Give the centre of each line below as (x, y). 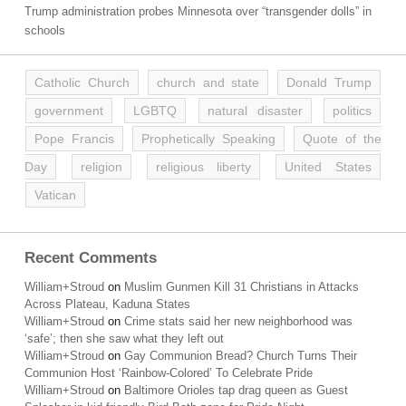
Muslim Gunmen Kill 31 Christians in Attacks (242, 287)
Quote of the (342, 139)
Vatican (55, 195)
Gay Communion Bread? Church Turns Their (241, 356)
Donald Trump (329, 82)
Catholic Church (82, 82)
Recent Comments (91, 258)
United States (329, 167)
